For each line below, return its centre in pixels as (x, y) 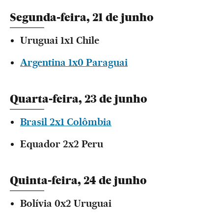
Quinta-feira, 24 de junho (78, 180)
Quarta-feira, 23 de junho (79, 99)
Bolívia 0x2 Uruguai (66, 203)
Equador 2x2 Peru (62, 144)
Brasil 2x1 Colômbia (66, 122)
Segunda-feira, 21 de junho (82, 17)
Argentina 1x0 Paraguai (74, 62)
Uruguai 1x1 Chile (60, 40)
